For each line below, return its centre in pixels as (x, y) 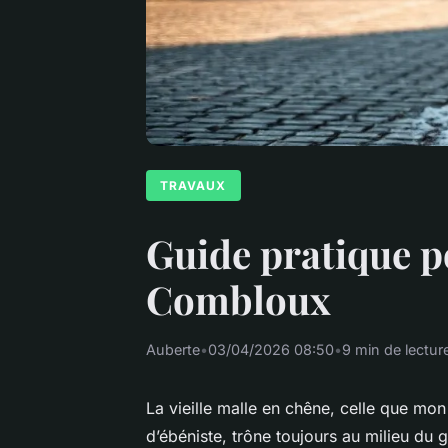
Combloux (238, 298)
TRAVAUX (193, 185)
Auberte (173, 349)
